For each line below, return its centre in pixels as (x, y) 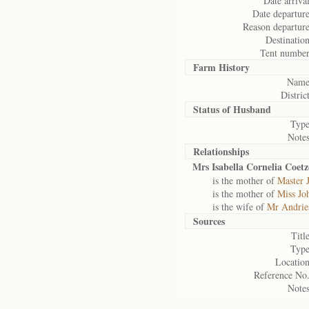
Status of (213, 109)
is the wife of (230, 207)
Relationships (221, 151)
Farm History (221, 67)
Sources (209, 221)
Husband (252, 109)
